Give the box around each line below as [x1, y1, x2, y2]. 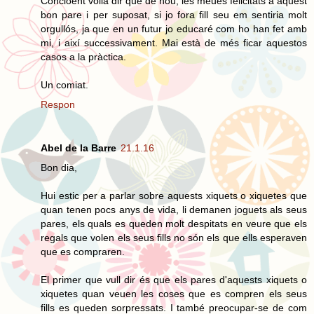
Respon [41, 98, 75, 110]
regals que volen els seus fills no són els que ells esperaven [41, 231, 307, 243]
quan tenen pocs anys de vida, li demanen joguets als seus [41, 203, 307, 215]
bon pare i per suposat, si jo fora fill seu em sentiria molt [41, 8, 307, 20]
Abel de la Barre [41, 142, 116, 153]
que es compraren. [41, 245, 125, 257]
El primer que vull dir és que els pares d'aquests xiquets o [41, 273, 307, 285]
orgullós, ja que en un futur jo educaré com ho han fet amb [41, 22, 307, 34]
